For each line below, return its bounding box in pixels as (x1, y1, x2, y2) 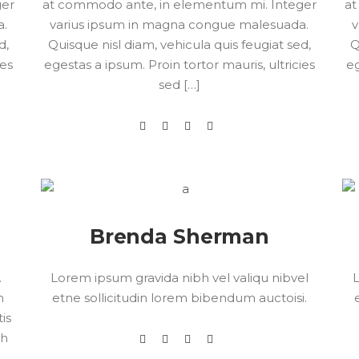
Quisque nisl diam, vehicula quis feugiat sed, (47, 37, 311, 52)
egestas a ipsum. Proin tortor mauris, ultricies (43, 57, 315, 72)
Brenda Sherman (89, 224, 270, 248)
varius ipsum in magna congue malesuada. (50, 17, 309, 32)
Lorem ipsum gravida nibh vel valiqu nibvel (50, 270, 309, 285)
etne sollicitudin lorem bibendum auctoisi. (51, 290, 307, 305)
